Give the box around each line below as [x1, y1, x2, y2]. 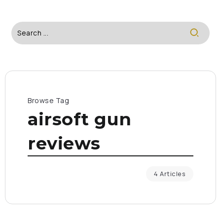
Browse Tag [28, 96, 69, 105]
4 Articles [154, 169, 185, 178]
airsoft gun [28, 109, 132, 130]
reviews [28, 133, 101, 154]
